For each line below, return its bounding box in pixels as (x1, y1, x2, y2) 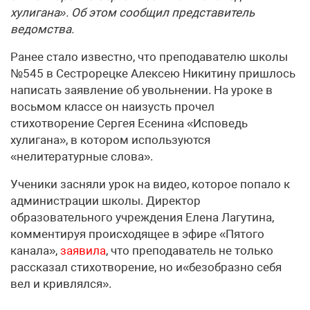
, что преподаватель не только (106, 244, 273, 257)
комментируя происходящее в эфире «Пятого (10, 227, 264, 241)
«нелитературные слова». (10, 149, 153, 163)
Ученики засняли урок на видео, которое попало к (10, 177, 290, 191)
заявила (60, 244, 106, 257)
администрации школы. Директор (10, 194, 201, 208)
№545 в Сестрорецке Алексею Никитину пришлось (10, 66, 295, 80)
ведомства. (10, 22, 74, 36)
